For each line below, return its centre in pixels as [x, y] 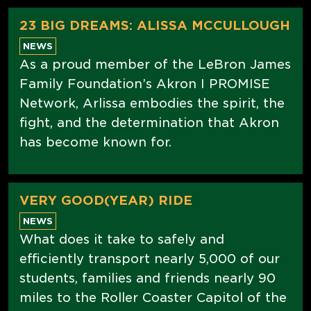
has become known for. [95, 142]
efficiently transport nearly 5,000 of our [150, 258]
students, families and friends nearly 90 [148, 278]
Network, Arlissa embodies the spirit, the [152, 103]
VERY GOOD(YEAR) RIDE [106, 200]
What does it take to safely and [122, 239]
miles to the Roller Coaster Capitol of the [153, 297]
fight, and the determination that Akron [149, 122]
